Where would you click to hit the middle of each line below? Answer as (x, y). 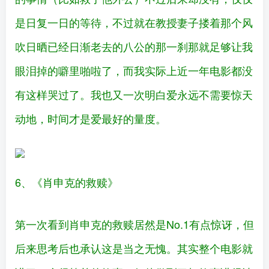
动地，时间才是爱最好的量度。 (91, 119)
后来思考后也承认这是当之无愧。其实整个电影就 (134, 248)
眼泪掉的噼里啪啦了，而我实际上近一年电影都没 (134, 71)
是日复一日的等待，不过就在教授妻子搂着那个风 (134, 23)
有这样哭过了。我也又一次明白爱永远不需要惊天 (134, 95)
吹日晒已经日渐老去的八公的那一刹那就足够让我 (134, 47)
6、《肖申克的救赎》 (67, 182)
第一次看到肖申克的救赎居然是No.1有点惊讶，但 (134, 224)
